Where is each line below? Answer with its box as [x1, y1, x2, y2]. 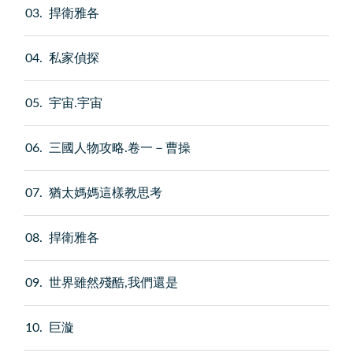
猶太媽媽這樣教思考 [49, 187, 163, 200]
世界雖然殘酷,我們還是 [49, 277, 179, 290]
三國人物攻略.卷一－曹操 [49, 142, 191, 155]
